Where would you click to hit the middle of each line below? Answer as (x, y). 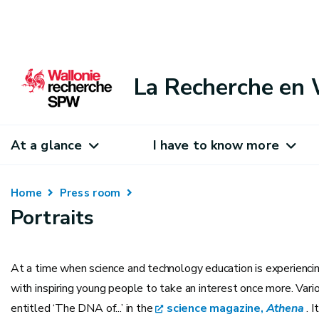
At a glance (46, 145)
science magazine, (216, 308)
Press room (90, 193)
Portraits (53, 218)
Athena (285, 308)
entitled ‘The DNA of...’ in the (83, 308)
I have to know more (216, 145)
